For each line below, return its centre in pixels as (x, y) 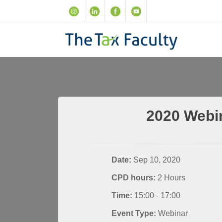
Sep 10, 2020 (157, 160)
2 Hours (172, 177)
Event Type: (135, 213)
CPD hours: (135, 177)
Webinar (173, 213)
